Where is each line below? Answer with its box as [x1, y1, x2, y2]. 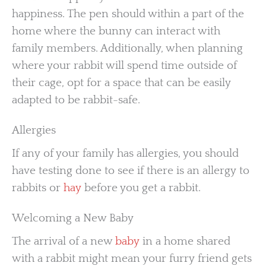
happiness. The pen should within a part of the [12, 7, 244, 20]
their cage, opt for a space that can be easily [12, 76, 231, 89]
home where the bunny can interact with [12, 24, 220, 37]
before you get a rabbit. [81, 182, 201, 195]
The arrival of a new [12, 235, 115, 248]
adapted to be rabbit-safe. [12, 93, 140, 106]
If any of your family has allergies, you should [12, 147, 239, 160]
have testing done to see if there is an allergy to [12, 164, 249, 178]
